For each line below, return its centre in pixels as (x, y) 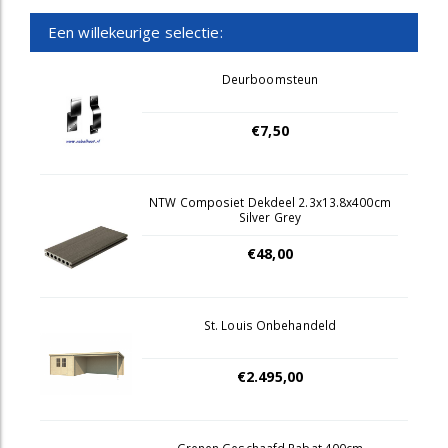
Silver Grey (270, 217)
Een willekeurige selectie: (135, 32)
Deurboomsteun (270, 79)
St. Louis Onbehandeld (270, 325)
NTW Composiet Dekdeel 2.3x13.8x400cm (270, 202)
